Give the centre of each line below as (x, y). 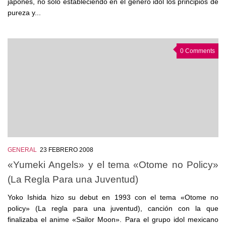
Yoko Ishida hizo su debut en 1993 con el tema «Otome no (113, 197)
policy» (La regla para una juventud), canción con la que (113, 208)
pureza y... (24, 13)
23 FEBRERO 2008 (67, 150)
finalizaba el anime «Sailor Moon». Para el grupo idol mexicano (113, 219)
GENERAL (22, 150)
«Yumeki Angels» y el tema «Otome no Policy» (113, 164)
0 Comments (197, 51)
